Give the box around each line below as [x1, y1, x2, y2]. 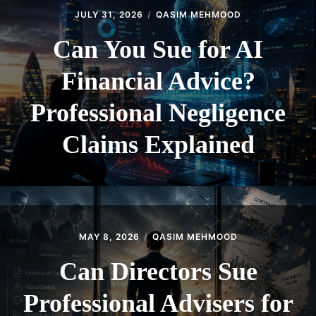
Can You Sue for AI [53, 35, 263, 64]
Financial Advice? [61, 67, 255, 96]
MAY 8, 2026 [78, 231, 140, 243]
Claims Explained [61, 130, 255, 159]
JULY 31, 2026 [75, 9, 143, 20]
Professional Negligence [30, 99, 286, 128]
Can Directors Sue [59, 257, 257, 286]
